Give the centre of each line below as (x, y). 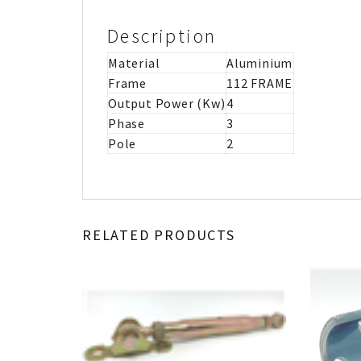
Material (134, 62)
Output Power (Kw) (167, 103)
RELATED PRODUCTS (159, 234)
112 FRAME (260, 83)
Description (162, 35)
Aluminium (260, 62)
